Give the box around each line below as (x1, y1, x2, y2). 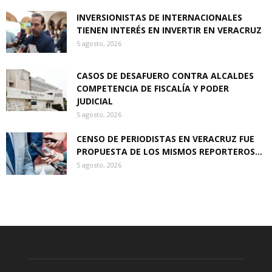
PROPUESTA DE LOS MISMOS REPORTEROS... (76, 146, 262, 158)
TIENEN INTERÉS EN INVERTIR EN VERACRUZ (76, 24, 262, 36)
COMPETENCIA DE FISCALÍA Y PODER (76, 83, 229, 95)
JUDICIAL (76, 95, 113, 107)
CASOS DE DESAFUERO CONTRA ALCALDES (76, 70, 254, 82)
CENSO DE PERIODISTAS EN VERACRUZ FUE (76, 133, 254, 145)
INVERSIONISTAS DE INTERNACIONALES (76, 12, 242, 24)
